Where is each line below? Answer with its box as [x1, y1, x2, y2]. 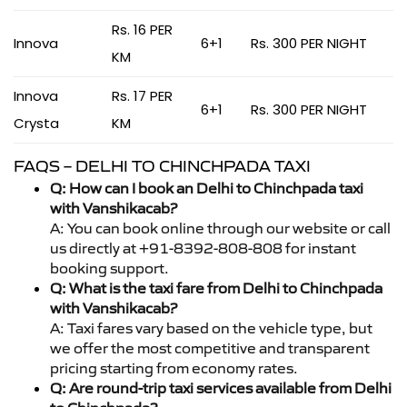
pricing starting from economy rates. [50, 358, 298, 377]
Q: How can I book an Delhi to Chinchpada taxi [50, 178, 363, 197]
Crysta [14, 113, 59, 133]
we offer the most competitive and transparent [50, 338, 370, 357]
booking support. [50, 258, 169, 277]
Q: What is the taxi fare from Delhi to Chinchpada [50, 278, 382, 297]
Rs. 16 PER [112, 19, 173, 39]
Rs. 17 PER [112, 85, 173, 105]
